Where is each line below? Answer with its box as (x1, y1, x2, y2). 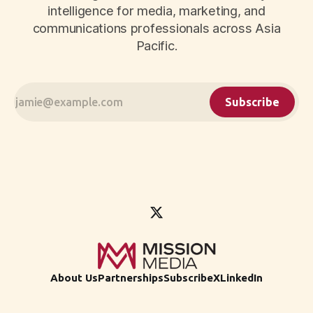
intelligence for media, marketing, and (48, 3, 265, 19)
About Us (50, 272, 98, 284)
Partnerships (98, 272, 163, 284)
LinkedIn (220, 272, 263, 284)
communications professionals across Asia (32, 21, 281, 36)
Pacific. (136, 38, 177, 54)
